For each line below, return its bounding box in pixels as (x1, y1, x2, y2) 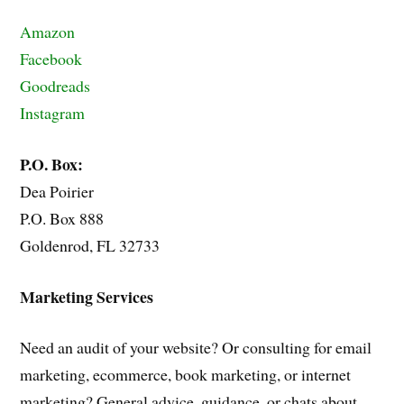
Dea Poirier (20, 179, 95, 202)
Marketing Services (20, 284, 154, 308)
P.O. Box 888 (20, 207, 105, 229)
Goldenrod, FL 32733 (20, 234, 161, 256)
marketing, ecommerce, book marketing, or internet (20, 363, 352, 386)
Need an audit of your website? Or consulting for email (20, 336, 372, 359)
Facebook (20, 48, 83, 70)
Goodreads (20, 75, 91, 97)
